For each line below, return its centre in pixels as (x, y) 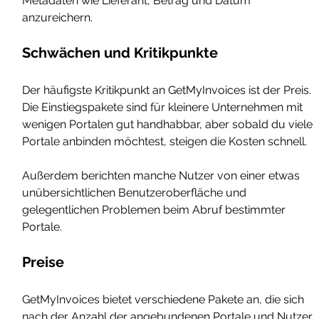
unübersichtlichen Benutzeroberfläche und (136, 192)
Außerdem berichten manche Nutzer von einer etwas (163, 175)
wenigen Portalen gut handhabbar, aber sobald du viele (169, 124)
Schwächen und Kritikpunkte (120, 52)
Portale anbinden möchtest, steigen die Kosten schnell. (166, 141)
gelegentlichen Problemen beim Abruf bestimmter (156, 209)
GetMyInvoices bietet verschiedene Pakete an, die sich (165, 299)
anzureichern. (58, 17)
